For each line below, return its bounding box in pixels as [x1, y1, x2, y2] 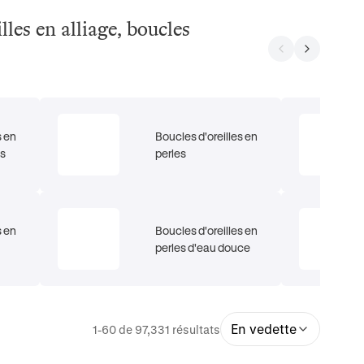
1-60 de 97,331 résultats [93, 323, 221, 336]
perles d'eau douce [155, 240, 251, 254]
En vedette [231, 321, 297, 336]
